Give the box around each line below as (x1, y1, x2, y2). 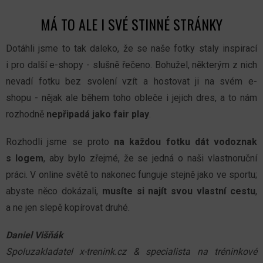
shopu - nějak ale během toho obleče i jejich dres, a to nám (6, 92, 257, 104)
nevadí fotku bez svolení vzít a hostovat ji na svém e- (6, 76, 257, 87)
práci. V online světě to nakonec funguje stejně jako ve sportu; (6, 169, 257, 181)
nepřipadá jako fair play (46, 109, 149, 120)
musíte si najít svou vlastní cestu (102, 186, 255, 197)
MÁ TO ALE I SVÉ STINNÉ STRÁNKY (41, 14, 222, 35)
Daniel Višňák (6, 230, 63, 241)
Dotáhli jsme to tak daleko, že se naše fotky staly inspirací (6, 43, 257, 55)
